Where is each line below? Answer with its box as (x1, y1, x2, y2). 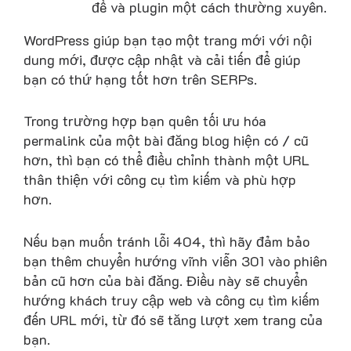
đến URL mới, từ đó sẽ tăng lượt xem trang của (24, 310, 323, 330)
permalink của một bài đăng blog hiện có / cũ (24, 131, 309, 150)
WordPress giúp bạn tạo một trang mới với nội (24, 30, 312, 49)
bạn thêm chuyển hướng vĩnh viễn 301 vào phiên (24, 251, 327, 271)
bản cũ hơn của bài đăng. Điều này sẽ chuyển (24, 271, 308, 291)
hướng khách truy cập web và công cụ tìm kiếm (24, 291, 320, 310)
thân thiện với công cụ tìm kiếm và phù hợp (24, 170, 296, 190)
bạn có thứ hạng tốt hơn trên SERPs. (24, 69, 257, 89)
